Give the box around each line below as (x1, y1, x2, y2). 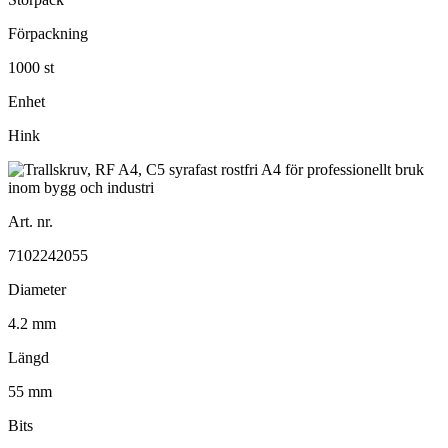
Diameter (8, 280, 66, 298)
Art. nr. (8, 212, 53, 230)
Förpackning (8, 24, 88, 42)
